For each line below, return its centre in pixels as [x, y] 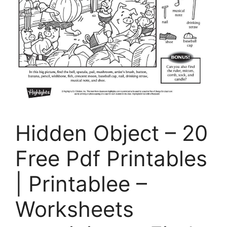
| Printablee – [81, 184]
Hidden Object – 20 [111, 133]
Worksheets [74, 209]
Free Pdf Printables [111, 159]
